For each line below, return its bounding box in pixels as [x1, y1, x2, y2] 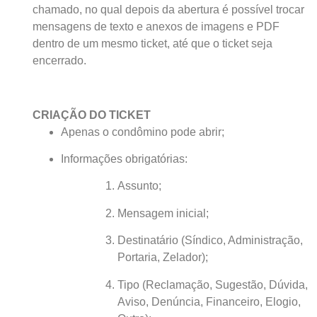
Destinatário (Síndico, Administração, [117, 234, 303, 247]
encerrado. [32, 54, 86, 67]
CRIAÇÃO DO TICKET [32, 108, 151, 121]
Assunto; [117, 180, 161, 192]
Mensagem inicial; [117, 207, 209, 219]
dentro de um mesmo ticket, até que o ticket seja [32, 37, 272, 50]
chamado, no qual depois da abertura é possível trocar [32, 3, 304, 16]
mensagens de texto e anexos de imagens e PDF [32, 20, 279, 33]
